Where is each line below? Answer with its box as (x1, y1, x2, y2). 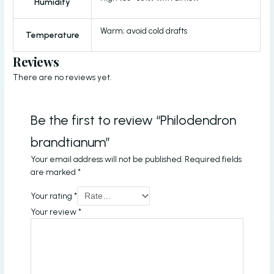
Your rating (31, 191, 75, 201)
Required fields (185, 154, 242, 164)
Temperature (25, 29, 80, 40)
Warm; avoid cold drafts (100, 25, 187, 35)
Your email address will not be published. (31, 154, 183, 164)
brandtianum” (31, 133, 111, 150)
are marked (31, 166, 78, 177)
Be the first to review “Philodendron (31, 111, 237, 128)
